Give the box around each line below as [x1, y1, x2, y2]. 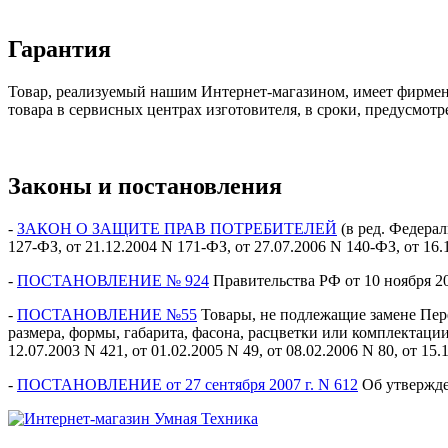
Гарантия [8, 36, 111, 63]
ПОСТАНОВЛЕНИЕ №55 [17, 306, 197, 324]
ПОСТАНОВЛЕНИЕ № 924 [17, 272, 209, 290]
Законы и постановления [8, 173, 288, 200]
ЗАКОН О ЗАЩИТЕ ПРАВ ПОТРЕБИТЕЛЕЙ [17, 220, 337, 238]
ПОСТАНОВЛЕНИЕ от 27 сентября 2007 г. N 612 [17, 376, 358, 394]
